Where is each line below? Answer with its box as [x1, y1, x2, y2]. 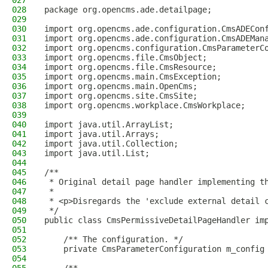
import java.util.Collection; [44, 139, 178, 148]
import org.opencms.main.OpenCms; [44, 81, 197, 91]
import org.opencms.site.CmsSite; [44, 91, 197, 100]
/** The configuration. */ [44, 234, 183, 244]
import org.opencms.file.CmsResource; [44, 62, 217, 72]
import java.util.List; [44, 148, 150, 158]
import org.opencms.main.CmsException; [44, 72, 221, 81]
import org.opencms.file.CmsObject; [44, 53, 207, 62]
